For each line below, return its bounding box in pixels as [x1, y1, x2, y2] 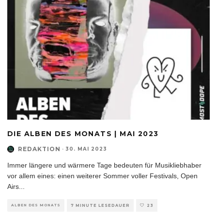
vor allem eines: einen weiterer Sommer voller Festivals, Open [7, 172, 198, 180]
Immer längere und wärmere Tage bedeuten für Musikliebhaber [7, 161, 201, 170]
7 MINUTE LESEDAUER [71, 203, 130, 208]
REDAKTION [18, 145, 61, 153]
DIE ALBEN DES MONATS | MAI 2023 [7, 129, 159, 139]
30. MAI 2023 [65, 146, 107, 153]
